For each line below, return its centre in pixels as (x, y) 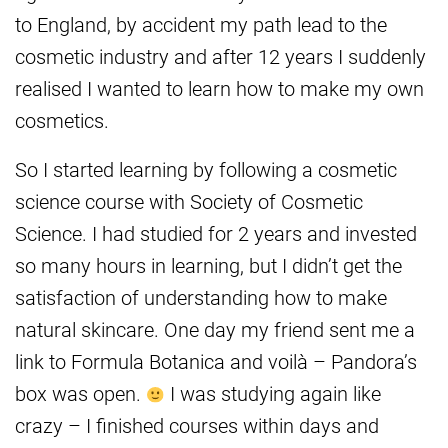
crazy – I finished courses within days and (197, 425)
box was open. (80, 393)
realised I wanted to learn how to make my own (219, 88)
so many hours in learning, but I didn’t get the (208, 265)
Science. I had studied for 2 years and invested (216, 233)
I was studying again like (272, 393)
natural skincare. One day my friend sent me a (215, 329)
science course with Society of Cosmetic (189, 201)
